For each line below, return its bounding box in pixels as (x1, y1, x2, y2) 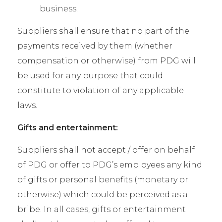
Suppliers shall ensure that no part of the (17, 26, 189, 36)
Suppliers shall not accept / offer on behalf (17, 145, 195, 155)
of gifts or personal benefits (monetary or (17, 175, 188, 184)
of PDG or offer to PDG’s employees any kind (17, 160, 202, 169)
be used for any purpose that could (17, 71, 163, 80)
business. (40, 4, 78, 13)
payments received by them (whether (17, 41, 172, 51)
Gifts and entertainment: (17, 123, 118, 132)
